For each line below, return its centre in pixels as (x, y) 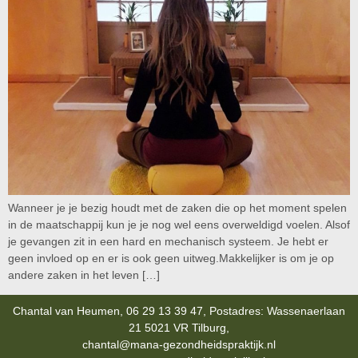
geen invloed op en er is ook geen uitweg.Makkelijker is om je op (171, 258)
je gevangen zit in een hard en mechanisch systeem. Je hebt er (168, 241)
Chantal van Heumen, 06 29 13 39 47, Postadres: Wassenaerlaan (179, 311)
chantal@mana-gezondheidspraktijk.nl (179, 345)
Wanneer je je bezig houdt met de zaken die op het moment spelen (177, 207)
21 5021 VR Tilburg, (179, 328)
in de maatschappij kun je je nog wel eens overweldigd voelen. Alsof (179, 224)
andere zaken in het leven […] (84, 274)
